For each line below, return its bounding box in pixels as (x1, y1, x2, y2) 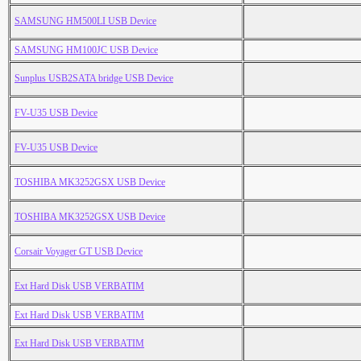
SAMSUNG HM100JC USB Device (15, 44, 158, 56)
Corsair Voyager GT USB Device (15, 246, 143, 258)
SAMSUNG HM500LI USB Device (15, 15, 156, 27)
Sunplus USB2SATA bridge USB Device (15, 73, 173, 85)
